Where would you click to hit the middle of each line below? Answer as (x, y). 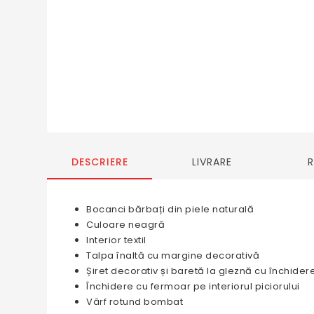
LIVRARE (212, 162)
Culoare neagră (126, 224)
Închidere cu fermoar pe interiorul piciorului (193, 286)
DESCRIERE (100, 162)
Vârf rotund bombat (135, 301)
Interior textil (116, 240)
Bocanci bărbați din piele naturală (170, 209)
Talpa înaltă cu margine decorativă (173, 255)
